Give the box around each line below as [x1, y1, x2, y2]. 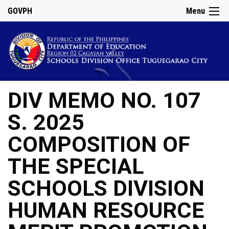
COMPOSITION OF [8, 131, 190, 158]
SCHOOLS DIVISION [8, 175, 204, 202]
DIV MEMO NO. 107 [8, 87, 201, 114]
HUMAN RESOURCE [8, 197, 204, 224]
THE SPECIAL [8, 153, 144, 180]
